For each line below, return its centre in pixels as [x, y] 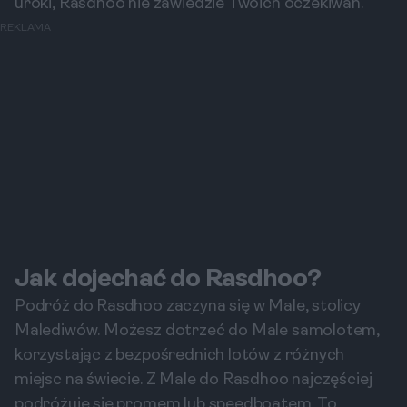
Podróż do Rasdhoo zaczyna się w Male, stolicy [188, 307]
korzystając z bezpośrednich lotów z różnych [180, 356]
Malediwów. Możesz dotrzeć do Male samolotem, [198, 331]
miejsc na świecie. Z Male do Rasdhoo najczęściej [194, 380]
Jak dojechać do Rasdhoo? [168, 280]
